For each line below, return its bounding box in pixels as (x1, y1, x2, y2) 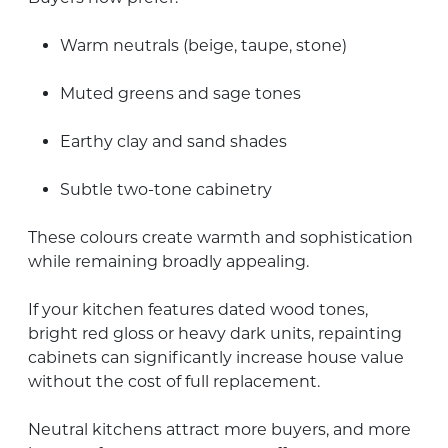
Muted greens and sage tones (60, 83, 301, 103)
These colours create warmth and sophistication (28, 227, 413, 247)
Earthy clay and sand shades (60, 131, 287, 151)
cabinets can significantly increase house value (28, 347, 404, 367)
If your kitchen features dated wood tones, (28, 299, 368, 319)
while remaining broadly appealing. (28, 251, 309, 271)
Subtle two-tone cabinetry (60, 179, 272, 199)
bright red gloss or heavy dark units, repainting (28, 323, 402, 343)
